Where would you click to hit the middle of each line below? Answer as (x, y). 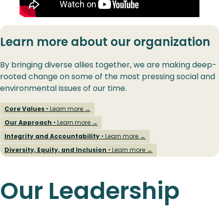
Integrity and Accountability (52, 136)
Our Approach (28, 122)
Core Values (24, 109)
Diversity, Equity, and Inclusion (55, 150)
